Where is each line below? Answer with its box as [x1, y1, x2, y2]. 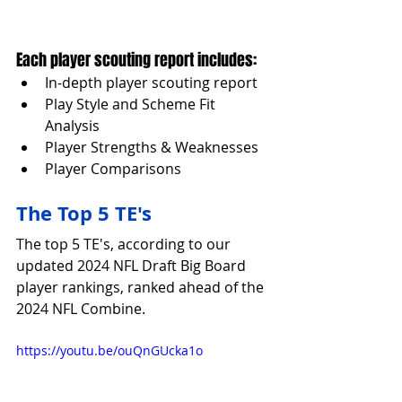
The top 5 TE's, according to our [16, 233, 234, 254]
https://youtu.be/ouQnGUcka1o [16, 341, 203, 359]
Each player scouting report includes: [16, 48, 257, 72]
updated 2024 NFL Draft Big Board [16, 255, 249, 275]
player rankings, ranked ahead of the [16, 276, 267, 297]
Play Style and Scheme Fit [45, 93, 219, 114]
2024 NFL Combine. [16, 298, 145, 319]
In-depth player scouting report [45, 72, 258, 92]
